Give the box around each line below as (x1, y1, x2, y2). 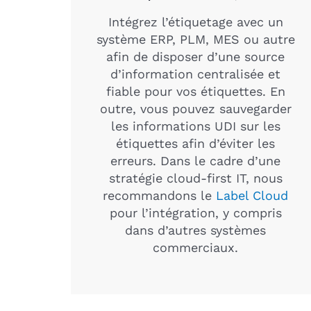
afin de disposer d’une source (106, 49, 285, 64)
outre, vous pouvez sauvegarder (99, 101, 292, 116)
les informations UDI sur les (110, 118, 280, 133)
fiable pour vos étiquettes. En (106, 83, 285, 99)
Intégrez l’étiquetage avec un (108, 14, 283, 29)
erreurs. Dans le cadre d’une (110, 153, 281, 168)
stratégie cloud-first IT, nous (108, 170, 283, 185)
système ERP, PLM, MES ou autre (96, 31, 295, 47)
